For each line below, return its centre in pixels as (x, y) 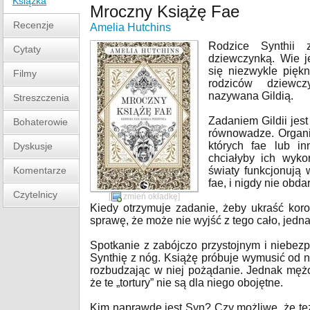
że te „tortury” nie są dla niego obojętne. (186, 283)
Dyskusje (33, 146)
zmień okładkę (150, 197)
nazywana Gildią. (251, 96)
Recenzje (34, 25)
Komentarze (40, 170)
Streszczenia (41, 98)
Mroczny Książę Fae (165, 11)
